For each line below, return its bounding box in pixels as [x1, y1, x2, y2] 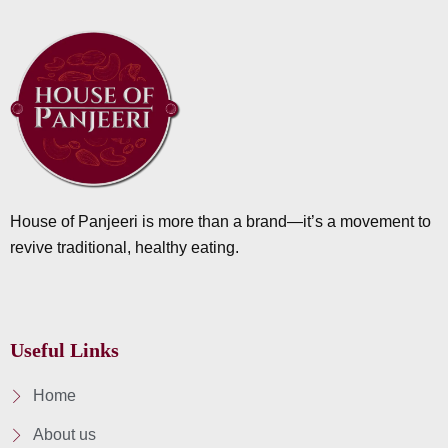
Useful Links [10, 338, 119, 361]
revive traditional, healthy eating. [10, 238, 239, 256]
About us [32, 425, 96, 443]
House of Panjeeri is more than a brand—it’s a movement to [10, 212, 431, 230]
